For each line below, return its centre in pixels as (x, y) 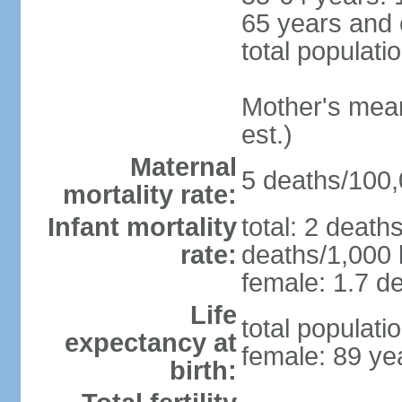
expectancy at (150, 343)
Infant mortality (142, 227)
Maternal (183, 167)
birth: (203, 371)
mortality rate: (149, 195)
